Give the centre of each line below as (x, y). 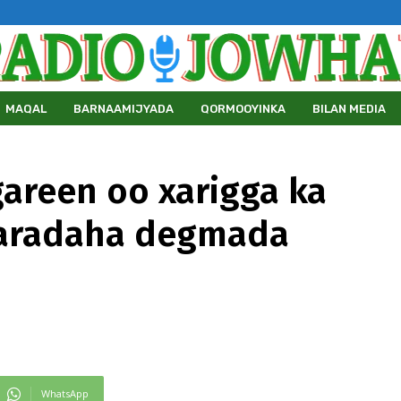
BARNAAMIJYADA (124, 108)
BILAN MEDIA (349, 108)
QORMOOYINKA (243, 108)
